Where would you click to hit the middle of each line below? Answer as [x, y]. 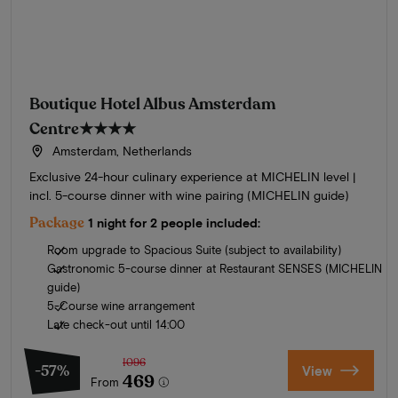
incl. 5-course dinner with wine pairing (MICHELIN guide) [189, 195]
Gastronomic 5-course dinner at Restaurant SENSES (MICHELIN [215, 268]
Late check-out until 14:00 [116, 324]
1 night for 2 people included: [174, 222]
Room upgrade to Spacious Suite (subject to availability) [194, 249]
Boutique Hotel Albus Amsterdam [152, 103]
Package [57, 223]
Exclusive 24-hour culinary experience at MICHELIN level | [192, 176]
